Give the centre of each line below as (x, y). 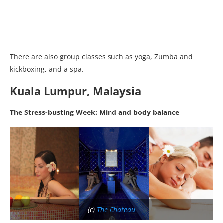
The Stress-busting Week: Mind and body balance (95, 112)
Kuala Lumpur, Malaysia (76, 91)
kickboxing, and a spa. (47, 69)
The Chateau (116, 209)
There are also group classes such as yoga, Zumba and (101, 57)
